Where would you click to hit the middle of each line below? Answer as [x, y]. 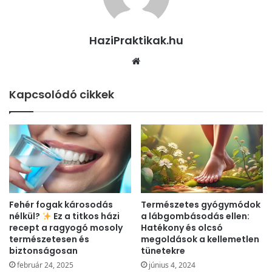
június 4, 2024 [172, 265]
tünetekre [163, 251]
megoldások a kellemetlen [200, 240]
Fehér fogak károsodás [61, 205]
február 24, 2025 [45, 265]
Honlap [158, 61]
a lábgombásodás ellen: [195, 216]
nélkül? [25, 216]
